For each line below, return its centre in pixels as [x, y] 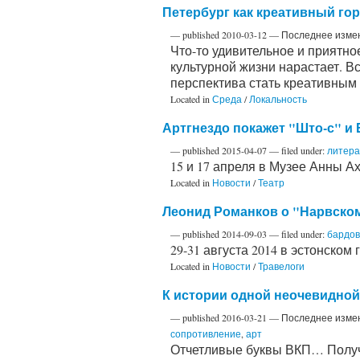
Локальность [278, 98]
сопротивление [206, 333]
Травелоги [281, 266]
